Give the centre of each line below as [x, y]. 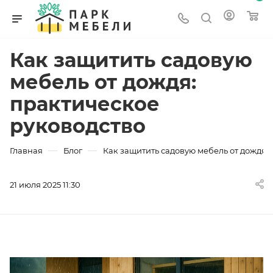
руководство [78, 126]
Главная [26, 151]
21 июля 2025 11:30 [45, 185]
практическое [85, 104]
